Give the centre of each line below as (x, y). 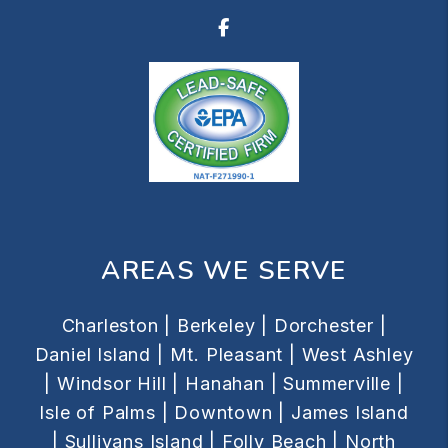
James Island (350, 412)
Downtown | (230, 412)
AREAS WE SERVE (224, 270)
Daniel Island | (99, 354)
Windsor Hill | (118, 383)
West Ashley (357, 354)
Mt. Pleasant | (232, 354)
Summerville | (343, 383)
